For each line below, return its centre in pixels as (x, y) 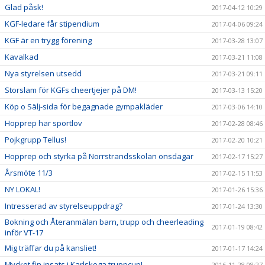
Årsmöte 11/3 (29, 173)
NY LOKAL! (22, 189)
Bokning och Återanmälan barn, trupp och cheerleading (104, 222)
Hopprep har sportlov (43, 123)
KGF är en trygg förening (48, 40)
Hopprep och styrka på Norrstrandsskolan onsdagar (99, 156)
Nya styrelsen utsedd (43, 73)
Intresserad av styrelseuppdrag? (64, 206)
